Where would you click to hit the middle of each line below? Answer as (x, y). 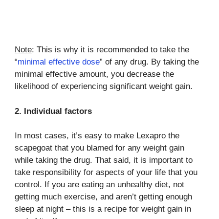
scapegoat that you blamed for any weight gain (99, 148)
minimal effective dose (59, 62)
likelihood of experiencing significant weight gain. (104, 86)
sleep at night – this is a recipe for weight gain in (103, 209)
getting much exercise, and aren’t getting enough (103, 197)
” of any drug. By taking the (149, 62)
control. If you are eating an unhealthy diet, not (99, 185)
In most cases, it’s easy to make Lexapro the (97, 136)
